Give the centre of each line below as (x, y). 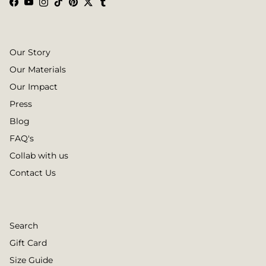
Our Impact (34, 87)
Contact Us (33, 173)
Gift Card (28, 243)
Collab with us (39, 156)
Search (24, 226)
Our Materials (38, 70)
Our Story (30, 53)
